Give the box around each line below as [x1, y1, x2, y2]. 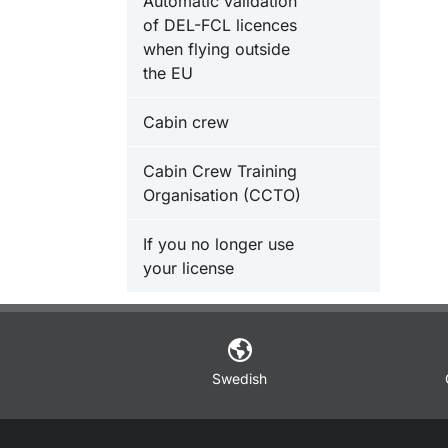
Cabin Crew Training [143, 161, 297, 181]
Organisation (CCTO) [143, 185, 301, 205]
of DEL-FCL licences [143, 15, 297, 35]
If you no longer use [143, 234, 294, 254]
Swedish [212, 370, 267, 388]
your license [143, 258, 234, 278]
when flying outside [143, 39, 290, 59]
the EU [143, 63, 193, 83]
